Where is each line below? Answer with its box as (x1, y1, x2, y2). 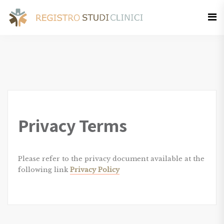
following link (18, 165, 70, 174)
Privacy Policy (70, 165, 119, 174)
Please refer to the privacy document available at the (18, 154, 204, 163)
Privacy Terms (18, 113, 127, 137)
